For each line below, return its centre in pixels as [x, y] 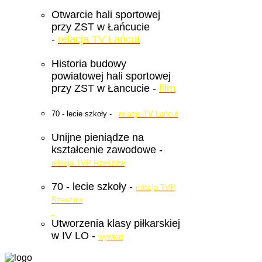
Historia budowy [89, 64]
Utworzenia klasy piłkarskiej [116, 224]
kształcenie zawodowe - [107, 150]
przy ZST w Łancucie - [105, 89]
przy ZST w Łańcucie [101, 27]
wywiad [111, 237]
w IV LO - [75, 236]
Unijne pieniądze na [98, 138]
